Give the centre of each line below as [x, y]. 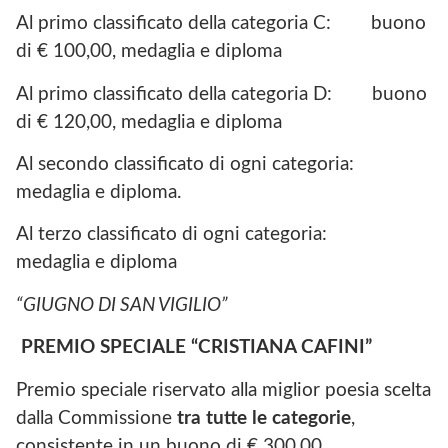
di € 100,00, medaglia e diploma [149, 52]
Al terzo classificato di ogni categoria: [191, 235]
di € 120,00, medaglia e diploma [149, 122]
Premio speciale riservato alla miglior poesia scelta [223, 390]
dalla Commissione [96, 418]
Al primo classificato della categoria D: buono [221, 94]
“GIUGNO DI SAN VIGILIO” [122, 305]
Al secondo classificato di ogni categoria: [192, 164]
